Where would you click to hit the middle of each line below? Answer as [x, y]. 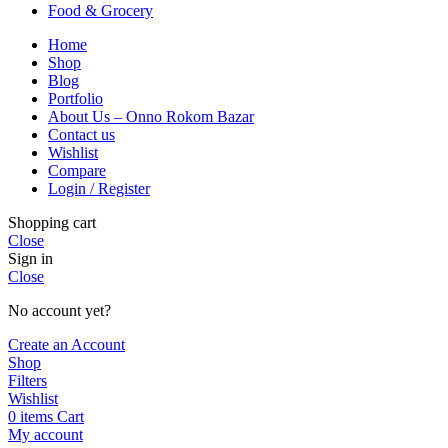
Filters [27, 380]
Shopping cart [52, 222]
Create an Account [66, 344]
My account [45, 434]
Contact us [81, 134]
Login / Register [99, 188]
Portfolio [75, 98]
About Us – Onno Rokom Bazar [151, 116]
